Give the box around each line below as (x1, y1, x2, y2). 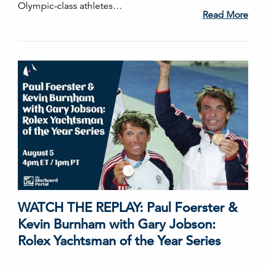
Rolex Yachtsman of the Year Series (18, 232, 221, 249)
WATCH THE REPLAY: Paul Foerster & (18, 199, 237, 216)
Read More (202, 8, 248, 21)
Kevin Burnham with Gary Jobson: (18, 216, 216, 232)
